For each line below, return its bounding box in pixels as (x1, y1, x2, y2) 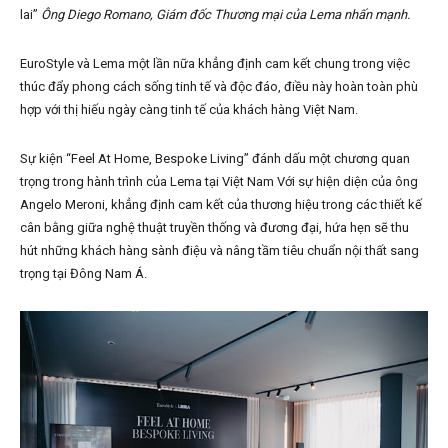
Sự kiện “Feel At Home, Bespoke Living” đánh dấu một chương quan (20, 151, 410, 167)
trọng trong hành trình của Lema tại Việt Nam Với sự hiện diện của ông (20, 174, 418, 190)
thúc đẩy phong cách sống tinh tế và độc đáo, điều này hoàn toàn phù (20, 79, 418, 95)
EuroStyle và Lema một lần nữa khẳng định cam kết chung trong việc (20, 56, 410, 72)
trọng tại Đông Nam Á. (20, 266, 147, 282)
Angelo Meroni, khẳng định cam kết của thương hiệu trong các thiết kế (20, 197, 422, 213)
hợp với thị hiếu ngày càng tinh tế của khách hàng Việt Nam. (20, 102, 358, 118)
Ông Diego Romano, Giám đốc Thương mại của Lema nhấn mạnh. (41, 7, 413, 23)
